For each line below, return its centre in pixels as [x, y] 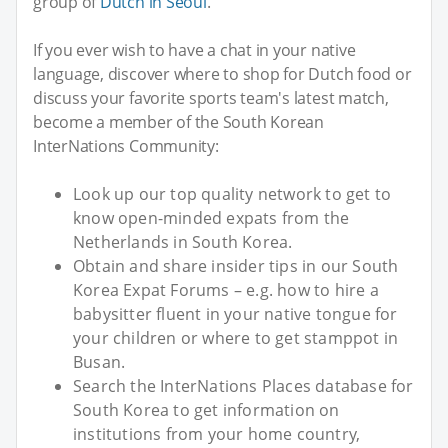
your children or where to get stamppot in [236, 338]
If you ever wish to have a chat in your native [194, 50]
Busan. [99, 362]
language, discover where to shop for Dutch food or [222, 74]
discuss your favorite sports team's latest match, [211, 98]
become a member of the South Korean [178, 122]
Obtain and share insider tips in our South [236, 266]
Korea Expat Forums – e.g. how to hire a [226, 290]
